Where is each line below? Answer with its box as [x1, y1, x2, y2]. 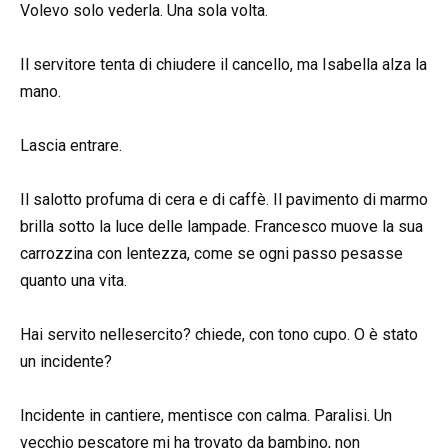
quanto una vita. [20, 271, 127, 291]
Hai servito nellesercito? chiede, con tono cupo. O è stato [20, 325, 418, 345]
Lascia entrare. [20, 135, 122, 155]
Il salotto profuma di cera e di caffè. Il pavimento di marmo [20, 190, 428, 210]
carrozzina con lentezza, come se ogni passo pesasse [20, 244, 403, 264]
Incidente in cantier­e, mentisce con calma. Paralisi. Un [20, 406, 392, 426]
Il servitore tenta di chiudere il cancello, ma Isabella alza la [20, 54, 427, 74]
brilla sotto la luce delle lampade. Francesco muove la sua [20, 217, 423, 237]
